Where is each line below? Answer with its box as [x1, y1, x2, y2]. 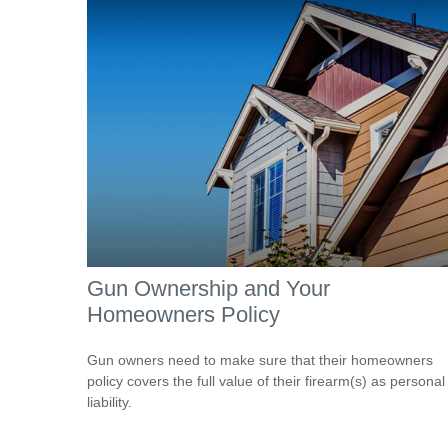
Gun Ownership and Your [87, 275, 330, 301]
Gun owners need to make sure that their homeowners [87, 351, 433, 368]
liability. [87, 393, 132, 410]
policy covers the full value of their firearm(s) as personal [87, 372, 445, 389]
